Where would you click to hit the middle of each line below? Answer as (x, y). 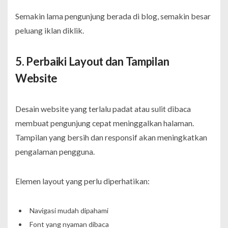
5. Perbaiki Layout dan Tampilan (92, 61)
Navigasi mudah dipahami (69, 210)
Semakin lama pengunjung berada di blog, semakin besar (113, 16)
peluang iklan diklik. (50, 30)
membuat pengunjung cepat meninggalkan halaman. (105, 123)
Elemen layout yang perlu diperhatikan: (82, 181)
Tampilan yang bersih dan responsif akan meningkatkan (111, 137)
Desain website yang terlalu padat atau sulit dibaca (103, 108)
